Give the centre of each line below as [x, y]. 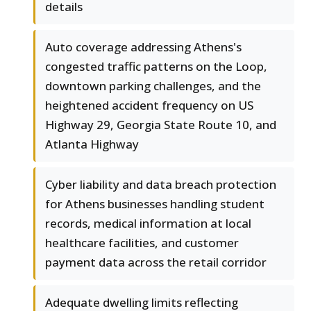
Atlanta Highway [92, 144]
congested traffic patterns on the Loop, [156, 67]
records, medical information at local [148, 224]
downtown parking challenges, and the [153, 86]
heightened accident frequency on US [149, 106]
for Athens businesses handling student [155, 204]
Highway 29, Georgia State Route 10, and [161, 125]
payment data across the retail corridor [156, 262]
